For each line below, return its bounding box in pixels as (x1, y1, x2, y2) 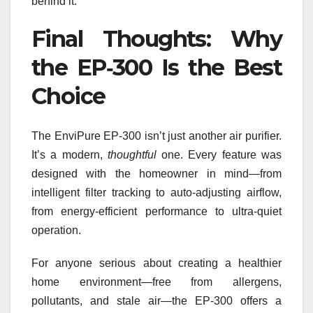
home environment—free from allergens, (31, 275, 282, 288)
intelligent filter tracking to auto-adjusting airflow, (31, 186, 282, 198)
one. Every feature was (156, 148, 282, 161)
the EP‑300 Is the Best (31, 54, 282, 82)
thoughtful (107, 148, 156, 161)
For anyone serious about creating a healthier (31, 256, 282, 269)
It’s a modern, (31, 148, 108, 161)
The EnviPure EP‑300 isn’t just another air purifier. (31, 129, 282, 142)
